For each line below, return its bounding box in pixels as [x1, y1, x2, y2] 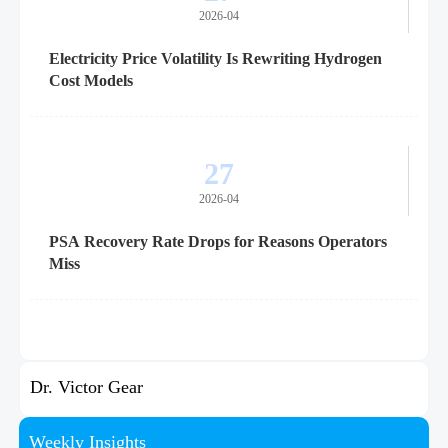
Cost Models [48, 72, 133, 90]
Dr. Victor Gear [29, 377, 143, 398]
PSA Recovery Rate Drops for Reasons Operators [48, 233, 387, 251]
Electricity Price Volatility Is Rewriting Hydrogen [48, 50, 382, 68]
